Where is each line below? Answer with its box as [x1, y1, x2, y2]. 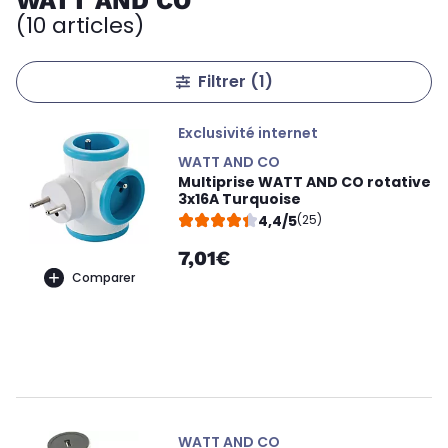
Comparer [71, 268, 135, 286]
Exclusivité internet [178, 123, 318, 143]
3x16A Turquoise [178, 189, 301, 209]
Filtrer [197, 70, 250, 93]
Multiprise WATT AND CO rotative [178, 172, 431, 192]
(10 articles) [16, 10, 144, 41]
